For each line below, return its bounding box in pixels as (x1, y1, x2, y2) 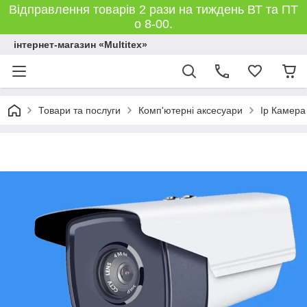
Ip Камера (260, 105, 306, 116)
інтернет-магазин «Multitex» (14, 39, 147, 50)
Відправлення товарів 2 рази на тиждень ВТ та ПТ (9, 3, 298, 16)
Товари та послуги (38, 105, 121, 116)
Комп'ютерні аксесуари (138, 105, 243, 116)
